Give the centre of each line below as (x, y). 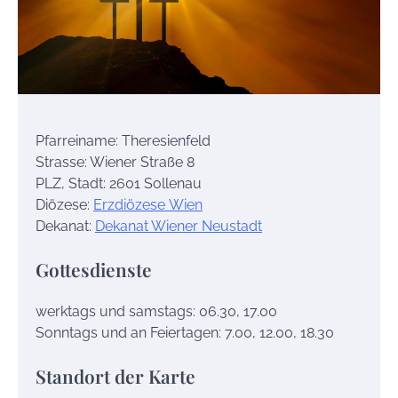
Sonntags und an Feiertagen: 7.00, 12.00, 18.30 (185, 333)
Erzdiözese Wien (148, 204)
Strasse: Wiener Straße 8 (115, 162)
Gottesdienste (94, 269)
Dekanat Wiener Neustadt (179, 226)
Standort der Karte (115, 376)
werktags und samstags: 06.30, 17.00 (156, 312)
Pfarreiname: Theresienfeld (123, 140)
